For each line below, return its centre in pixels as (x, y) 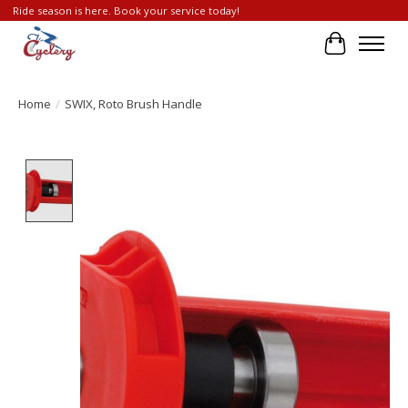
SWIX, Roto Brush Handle (133, 103)
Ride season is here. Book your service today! (126, 11)
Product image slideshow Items (186, 169)
